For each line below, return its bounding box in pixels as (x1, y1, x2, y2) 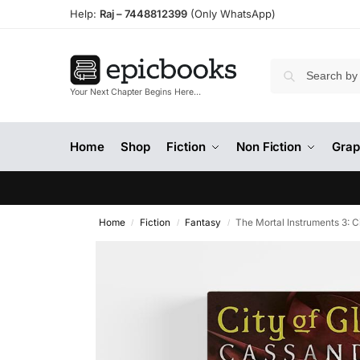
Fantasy (185, 217, 222, 228)
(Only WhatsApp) (187, 7, 276, 20)
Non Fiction (236, 139, 301, 154)
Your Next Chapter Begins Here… (70, 87, 201, 98)
